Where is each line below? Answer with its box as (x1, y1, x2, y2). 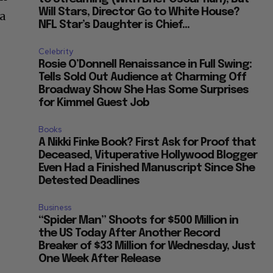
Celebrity (38, 46, 74, 57)
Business (38, 202, 72, 213)
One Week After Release (38, 253, 161, 265)
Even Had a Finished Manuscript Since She (38, 163, 255, 174)
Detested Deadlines (38, 175, 140, 187)
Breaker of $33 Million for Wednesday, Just (38, 241, 256, 252)
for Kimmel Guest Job (38, 97, 150, 109)
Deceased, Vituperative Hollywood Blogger (38, 150, 258, 161)
